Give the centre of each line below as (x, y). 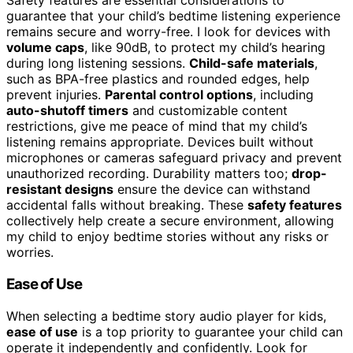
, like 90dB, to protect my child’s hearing (205, 48)
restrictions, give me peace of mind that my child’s (157, 126)
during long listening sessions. (98, 63)
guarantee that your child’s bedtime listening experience (173, 16)
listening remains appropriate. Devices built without (160, 142)
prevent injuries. (56, 95)
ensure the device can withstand (212, 190)
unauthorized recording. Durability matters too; (149, 174)
